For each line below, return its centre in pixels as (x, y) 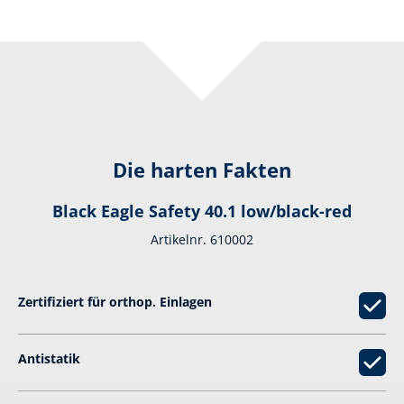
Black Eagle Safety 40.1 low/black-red (202, 211)
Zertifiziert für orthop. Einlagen (115, 302)
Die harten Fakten (202, 170)
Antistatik (49, 359)
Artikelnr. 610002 (202, 240)
